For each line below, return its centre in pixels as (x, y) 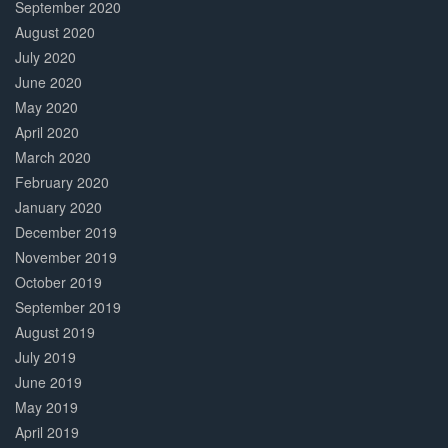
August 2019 (55, 332)
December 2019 (66, 232)
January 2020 (58, 207)
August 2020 (55, 32)
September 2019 (68, 307)
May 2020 (46, 107)
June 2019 (48, 382)
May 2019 (46, 407)
